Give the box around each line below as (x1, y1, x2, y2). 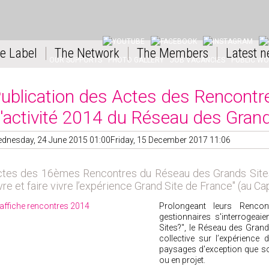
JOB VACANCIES (170, 55, 225, 64)
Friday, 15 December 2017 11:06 (110, 135, 231, 145)
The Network (55, 46, 119, 61)
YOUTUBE (103, 25, 135, 34)
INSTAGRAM (203, 25, 243, 34)
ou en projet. (159, 255, 205, 265)
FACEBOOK (151, 25, 187, 34)
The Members (137, 46, 208, 61)
